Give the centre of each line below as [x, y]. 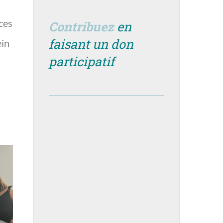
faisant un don [91, 44]
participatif [81, 62]
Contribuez [83, 27]
